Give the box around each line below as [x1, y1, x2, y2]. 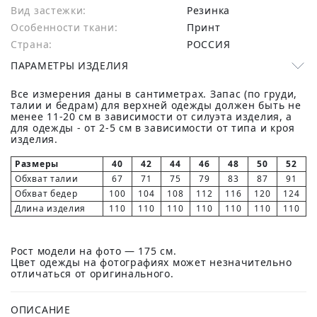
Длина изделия [15, 202, 86, 214]
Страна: [11, 38, 52, 51]
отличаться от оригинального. [11, 267, 174, 280]
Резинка [192, 4, 230, 17]
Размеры [15, 158, 59, 170]
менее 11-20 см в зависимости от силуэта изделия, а [11, 110, 293, 123]
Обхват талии [15, 173, 79, 185]
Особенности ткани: [11, 21, 118, 34]
